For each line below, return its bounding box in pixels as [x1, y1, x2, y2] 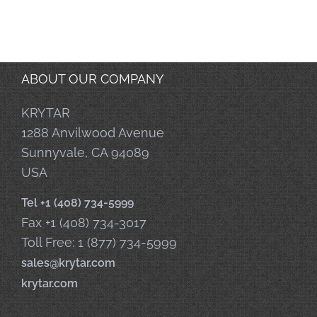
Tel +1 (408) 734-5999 [21, 195, 134, 209]
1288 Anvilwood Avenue [21, 125, 164, 140]
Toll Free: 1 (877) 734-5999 [21, 234, 177, 250]
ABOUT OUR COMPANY [21, 71, 164, 86]
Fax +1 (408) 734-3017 [21, 214, 146, 230]
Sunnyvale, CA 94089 [21, 144, 149, 160]
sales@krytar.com [21, 255, 115, 270]
